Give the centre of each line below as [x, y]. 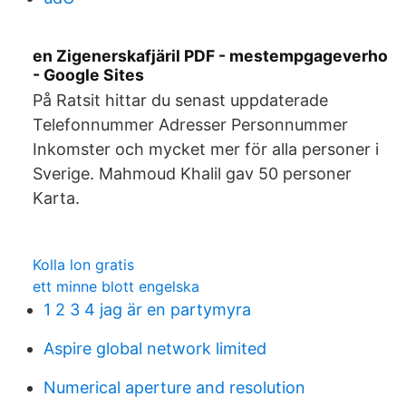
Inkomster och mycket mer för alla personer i [206, 149]
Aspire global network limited [155, 348]
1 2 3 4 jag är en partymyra [147, 309]
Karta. [56, 198]
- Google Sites [88, 75]
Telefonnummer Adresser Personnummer [190, 125]
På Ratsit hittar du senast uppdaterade [180, 100]
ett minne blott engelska [116, 286]
